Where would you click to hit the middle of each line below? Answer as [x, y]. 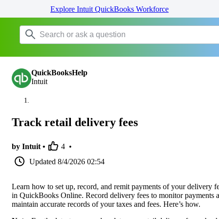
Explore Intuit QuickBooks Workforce [109, 9]
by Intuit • [29, 146]
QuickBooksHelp [59, 73]
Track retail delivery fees [75, 122]
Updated [43, 161]
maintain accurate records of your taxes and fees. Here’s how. [106, 204]
